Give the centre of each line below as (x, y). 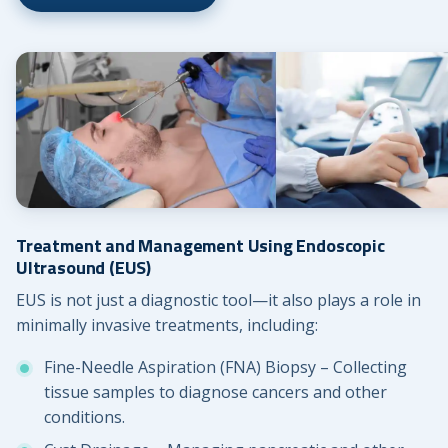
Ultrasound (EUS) (84, 268)
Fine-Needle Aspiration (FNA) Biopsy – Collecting (225, 366)
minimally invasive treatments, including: (167, 325)
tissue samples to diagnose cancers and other (215, 391)
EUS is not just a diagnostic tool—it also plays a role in (218, 300)
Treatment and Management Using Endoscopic (200, 246)
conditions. (84, 416)
